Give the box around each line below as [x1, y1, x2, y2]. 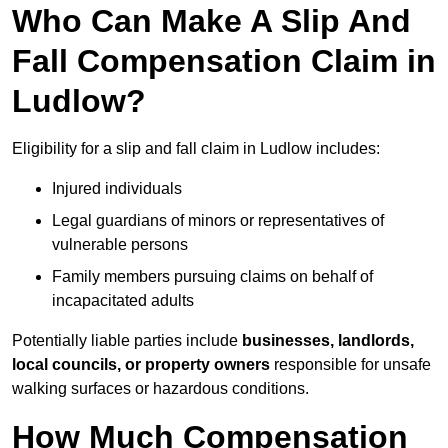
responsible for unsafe [270, 356, 431, 374]
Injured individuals [52, 180, 182, 198]
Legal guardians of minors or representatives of [52, 212, 384, 230]
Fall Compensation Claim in [12, 43, 436, 80]
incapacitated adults [52, 292, 194, 310]
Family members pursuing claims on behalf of [52, 268, 373, 286]
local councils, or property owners [12, 356, 270, 374]
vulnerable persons [52, 236, 188, 254]
